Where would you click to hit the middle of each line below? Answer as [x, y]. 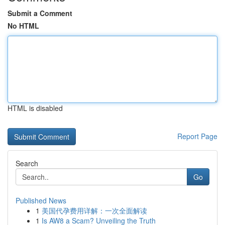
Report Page [197, 136]
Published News [41, 200]
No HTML [23, 26]
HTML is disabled [35, 108]
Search [27, 163]
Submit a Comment [40, 13]
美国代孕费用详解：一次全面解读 [94, 210]
